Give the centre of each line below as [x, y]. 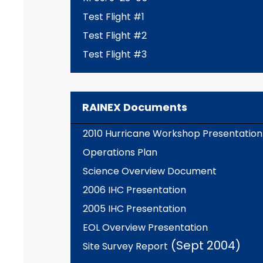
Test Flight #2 [114, 36]
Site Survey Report [125, 246]
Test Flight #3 [114, 54]
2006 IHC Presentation [134, 190]
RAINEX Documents [135, 107]
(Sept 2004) [204, 245]
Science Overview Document [149, 171]
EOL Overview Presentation [145, 227]
